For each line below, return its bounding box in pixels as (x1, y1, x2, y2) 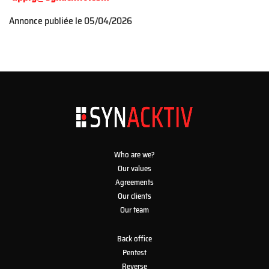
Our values (118, 162, 151, 175)
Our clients (118, 190, 151, 202)
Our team (120, 204, 149, 216)
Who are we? (114, 148, 155, 161)
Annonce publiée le (9, 13, 84, 28)
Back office (117, 232, 152, 245)
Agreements (115, 176, 154, 189)
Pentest (122, 246, 147, 259)
